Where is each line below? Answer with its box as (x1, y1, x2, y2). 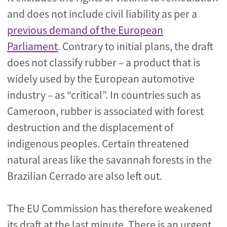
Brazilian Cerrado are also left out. (7, 169, 162, 183)
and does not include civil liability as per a (7, 7, 197, 21)
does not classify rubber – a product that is (7, 56, 200, 69)
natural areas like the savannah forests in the (7, 153, 212, 167)
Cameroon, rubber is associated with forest (7, 104, 204, 118)
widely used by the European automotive (7, 72, 195, 86)
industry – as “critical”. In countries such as (7, 88, 201, 102)
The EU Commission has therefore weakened (7, 202, 212, 215)
